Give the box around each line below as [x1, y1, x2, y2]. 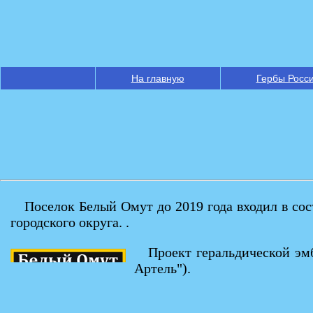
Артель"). [134, 261, 191, 277]
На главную [131, 73, 184, 84]
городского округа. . [10, 214, 129, 231]
